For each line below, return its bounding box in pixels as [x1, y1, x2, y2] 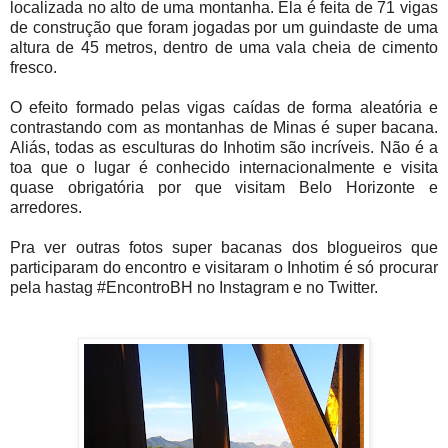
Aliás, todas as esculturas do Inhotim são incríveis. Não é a [10, 139, 438, 157]
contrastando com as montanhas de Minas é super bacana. [10, 119, 438, 137]
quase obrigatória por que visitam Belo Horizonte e [10, 179, 438, 197]
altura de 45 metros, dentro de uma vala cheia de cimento [10, 39, 438, 57]
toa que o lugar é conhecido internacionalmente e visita [10, 159, 438, 177]
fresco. [10, 59, 57, 77]
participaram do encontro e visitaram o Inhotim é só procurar [10, 259, 438, 277]
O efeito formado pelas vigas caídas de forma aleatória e [10, 99, 438, 117]
